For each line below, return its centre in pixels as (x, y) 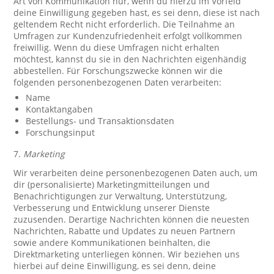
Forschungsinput (61, 132)
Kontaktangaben (60, 109)
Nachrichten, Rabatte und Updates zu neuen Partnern (125, 231)
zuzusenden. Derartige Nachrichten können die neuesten (132, 219)
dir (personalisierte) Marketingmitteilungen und (112, 184)
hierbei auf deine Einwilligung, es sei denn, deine (115, 266)
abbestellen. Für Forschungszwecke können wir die (118, 71)
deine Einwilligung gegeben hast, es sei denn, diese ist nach (137, 13)
